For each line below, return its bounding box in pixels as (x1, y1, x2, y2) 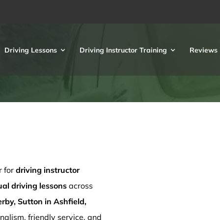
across (67, 181, 93, 191)
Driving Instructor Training (80, 45, 167, 55)
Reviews (190, 45, 218, 55)
